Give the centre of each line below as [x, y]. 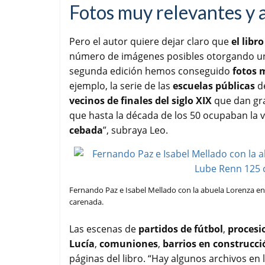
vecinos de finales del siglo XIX [140, 101]
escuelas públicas [214, 86]
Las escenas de [104, 229]
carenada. [86, 202]
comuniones [129, 244]
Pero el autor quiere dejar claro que [150, 42]
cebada [86, 130]
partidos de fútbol [181, 229]
